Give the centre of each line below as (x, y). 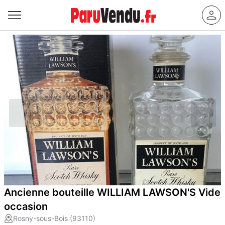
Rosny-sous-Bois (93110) (54, 218)
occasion (26, 206)
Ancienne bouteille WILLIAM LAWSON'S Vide (112, 192)
